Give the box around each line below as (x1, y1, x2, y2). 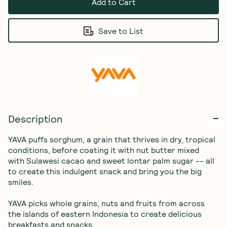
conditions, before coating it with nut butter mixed (8, 145, 201, 155)
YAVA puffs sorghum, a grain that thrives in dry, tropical (8, 134, 217, 144)
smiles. (8, 177, 33, 187)
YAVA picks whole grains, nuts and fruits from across (8, 198, 207, 208)
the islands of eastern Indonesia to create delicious (8, 209, 204, 219)
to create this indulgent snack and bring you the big (8, 166, 204, 176)
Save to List (98, 26, 143, 36)
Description (8, 112, 62, 125)
